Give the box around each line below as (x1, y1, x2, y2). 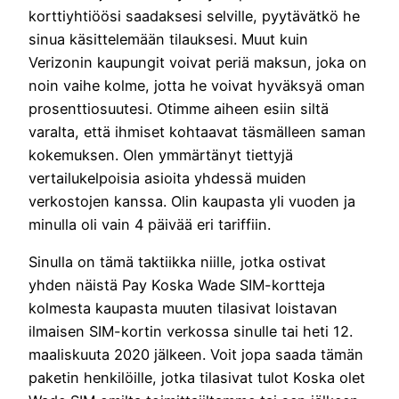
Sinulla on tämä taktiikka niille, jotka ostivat (28, 252, 326, 271)
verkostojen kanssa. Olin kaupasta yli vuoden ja (28, 191, 355, 210)
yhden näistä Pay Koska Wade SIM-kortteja (28, 275, 325, 294)
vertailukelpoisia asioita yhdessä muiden (28, 168, 306, 187)
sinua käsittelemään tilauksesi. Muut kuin (28, 29, 308, 48)
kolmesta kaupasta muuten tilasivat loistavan (28, 298, 338, 317)
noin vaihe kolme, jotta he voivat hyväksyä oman (28, 76, 365, 94)
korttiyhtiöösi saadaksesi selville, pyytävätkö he (28, 6, 360, 25)
